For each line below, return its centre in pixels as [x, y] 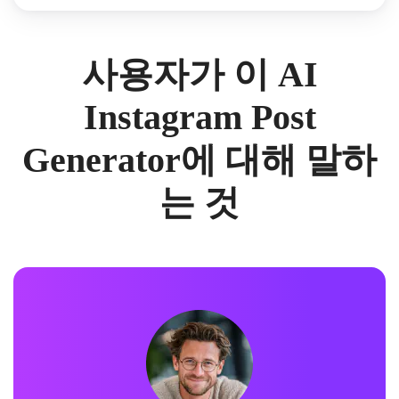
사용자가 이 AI [199, 74]
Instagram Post [199, 117]
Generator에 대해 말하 [199, 159]
